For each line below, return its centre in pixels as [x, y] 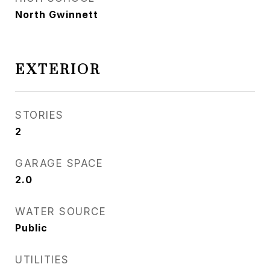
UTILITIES [42, 260]
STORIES [39, 115]
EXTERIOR [58, 70]
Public [31, 228]
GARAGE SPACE [59, 163]
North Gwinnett [57, 14]
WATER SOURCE [61, 212]
